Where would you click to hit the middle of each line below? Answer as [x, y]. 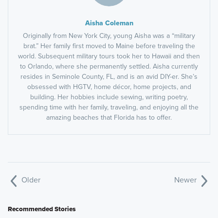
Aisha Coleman [109, 23]
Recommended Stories [42, 209]
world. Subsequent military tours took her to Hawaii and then [109, 56]
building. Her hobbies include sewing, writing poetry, [109, 97]
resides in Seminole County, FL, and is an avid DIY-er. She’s [109, 77]
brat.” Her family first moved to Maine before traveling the [109, 46]
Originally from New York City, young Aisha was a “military [109, 36]
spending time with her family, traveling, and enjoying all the [109, 108]
